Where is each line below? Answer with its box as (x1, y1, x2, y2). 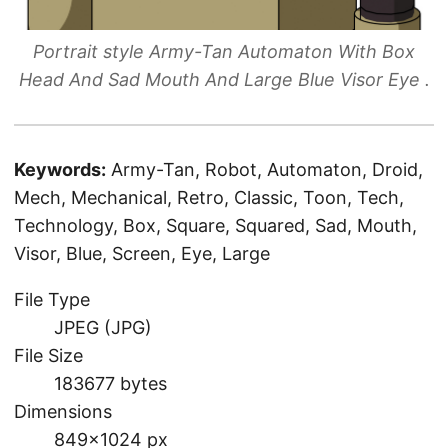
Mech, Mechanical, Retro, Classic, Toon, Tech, (14, 186, 404, 208)
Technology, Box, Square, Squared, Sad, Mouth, (14, 214, 417, 236)
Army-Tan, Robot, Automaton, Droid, (111, 158, 423, 180)
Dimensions (14, 400, 112, 422)
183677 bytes (54, 372, 167, 394)
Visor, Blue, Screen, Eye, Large (14, 242, 270, 264)
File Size (14, 344, 83, 366)
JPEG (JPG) (54, 316, 152, 338)
